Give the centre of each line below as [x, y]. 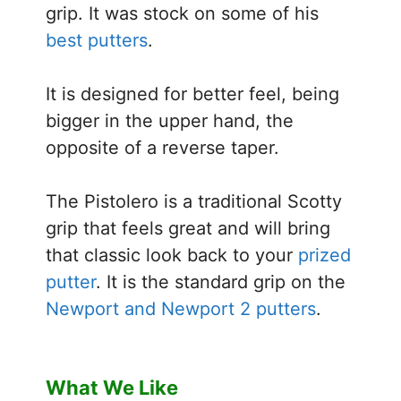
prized [324, 255]
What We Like [112, 387]
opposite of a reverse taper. [162, 147]
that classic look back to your [172, 255]
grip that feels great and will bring [188, 228]
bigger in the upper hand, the [170, 120]
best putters [97, 40]
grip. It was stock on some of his [182, 13]
